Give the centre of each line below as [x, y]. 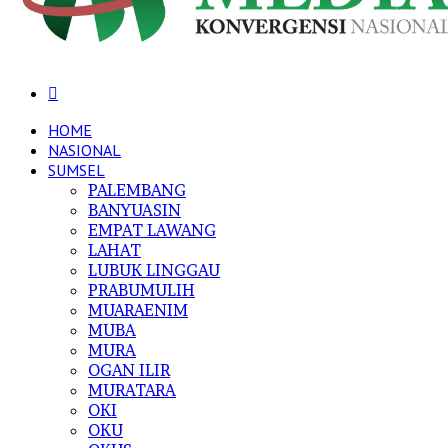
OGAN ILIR [129, 370]
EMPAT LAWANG [152, 230]
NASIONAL [84, 150]
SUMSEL [76, 170]
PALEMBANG [137, 190]
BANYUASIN [134, 210]
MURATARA [132, 390]
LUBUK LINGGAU [154, 270]
